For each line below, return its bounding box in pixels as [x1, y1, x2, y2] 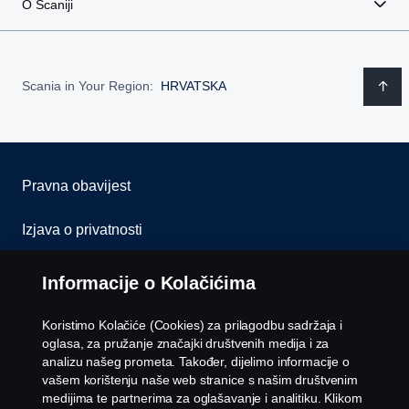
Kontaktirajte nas [22, 309, 131, 325]
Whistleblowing [22, 352, 121, 369]
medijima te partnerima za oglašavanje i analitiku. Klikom [42, 391, 362, 405]
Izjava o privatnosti [22, 221, 142, 237]
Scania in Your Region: [22, 79, 153, 94]
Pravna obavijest [22, 177, 131, 194]
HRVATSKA [161, 79, 226, 94]
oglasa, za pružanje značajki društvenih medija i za [42, 336, 330, 351]
